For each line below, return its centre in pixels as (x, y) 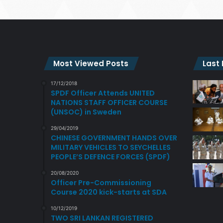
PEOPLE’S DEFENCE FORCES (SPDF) (111, 157)
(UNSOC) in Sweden (86, 112)
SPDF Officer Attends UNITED (103, 93)
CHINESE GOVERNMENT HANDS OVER (114, 138)
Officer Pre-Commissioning (101, 182)
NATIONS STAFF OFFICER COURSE (109, 102)
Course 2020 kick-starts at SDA (109, 192)
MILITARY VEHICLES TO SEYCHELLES (111, 147)
